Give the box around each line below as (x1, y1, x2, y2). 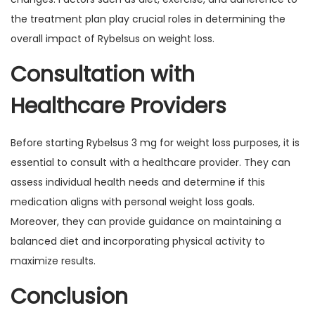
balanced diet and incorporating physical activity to (11, 234, 265, 248)
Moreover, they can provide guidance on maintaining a (11, 214, 281, 229)
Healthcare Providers (11, 91, 226, 121)
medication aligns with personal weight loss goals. (11, 195, 255, 209)
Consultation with (11, 60, 195, 89)
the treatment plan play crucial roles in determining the (11, 12, 285, 26)
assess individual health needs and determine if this (11, 175, 265, 189)
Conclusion (11, 282, 128, 311)
